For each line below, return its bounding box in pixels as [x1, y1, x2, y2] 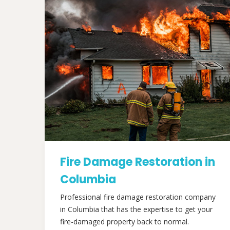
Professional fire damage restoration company [60, 192, 216, 202]
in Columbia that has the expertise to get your [60, 204, 213, 214]
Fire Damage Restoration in [60, 154, 215, 170]
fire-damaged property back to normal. [60, 217, 189, 226]
